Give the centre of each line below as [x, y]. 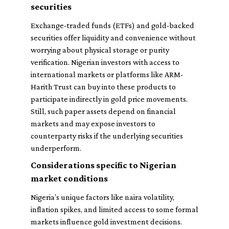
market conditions [69, 178]
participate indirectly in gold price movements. [109, 99]
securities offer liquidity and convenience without [113, 38]
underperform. [56, 148]
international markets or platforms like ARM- [107, 74]
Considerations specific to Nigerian [104, 165]
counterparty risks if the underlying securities [107, 136]
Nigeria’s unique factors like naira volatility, [102, 197]
